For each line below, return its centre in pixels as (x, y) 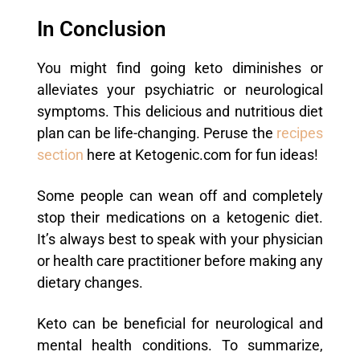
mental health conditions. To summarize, (180, 345)
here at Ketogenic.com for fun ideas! (200, 155)
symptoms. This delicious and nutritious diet (180, 111)
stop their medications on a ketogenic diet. (180, 217)
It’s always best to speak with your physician (180, 239)
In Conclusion (101, 29)
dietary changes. (90, 282)
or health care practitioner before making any (180, 261)
